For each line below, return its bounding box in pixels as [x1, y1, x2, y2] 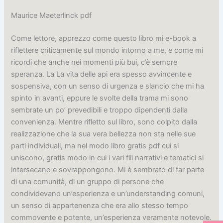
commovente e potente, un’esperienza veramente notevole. [11, 213, 212, 222]
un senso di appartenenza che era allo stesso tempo [11, 201, 189, 210]
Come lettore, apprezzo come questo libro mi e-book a [11, 33, 197, 43]
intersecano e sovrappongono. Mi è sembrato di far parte [11, 165, 205, 174]
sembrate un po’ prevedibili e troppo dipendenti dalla [11, 105, 188, 114]
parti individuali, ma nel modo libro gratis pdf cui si [11, 141, 179, 150]
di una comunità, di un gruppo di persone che [11, 177, 164, 186]
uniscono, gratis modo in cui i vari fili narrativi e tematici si [11, 153, 204, 162]
